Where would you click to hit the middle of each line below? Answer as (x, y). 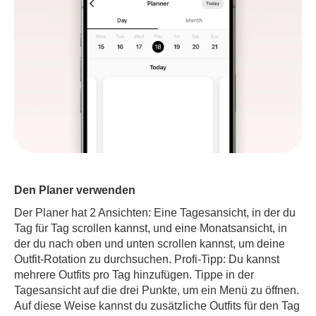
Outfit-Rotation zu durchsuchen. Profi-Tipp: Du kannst (147, 259)
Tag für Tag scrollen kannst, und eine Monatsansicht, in (151, 228)
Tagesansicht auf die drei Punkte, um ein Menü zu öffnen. (157, 290)
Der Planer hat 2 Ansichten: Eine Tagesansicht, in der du (155, 213)
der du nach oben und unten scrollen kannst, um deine (150, 244)
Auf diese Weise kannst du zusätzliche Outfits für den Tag (157, 306)
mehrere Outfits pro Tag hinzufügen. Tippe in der (134, 275)
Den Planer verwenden (75, 190)
